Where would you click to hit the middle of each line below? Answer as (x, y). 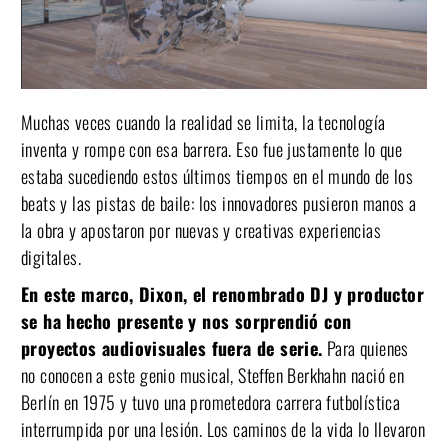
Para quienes (365, 347)
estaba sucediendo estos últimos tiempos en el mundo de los (217, 175)
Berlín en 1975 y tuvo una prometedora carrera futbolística (211, 401)
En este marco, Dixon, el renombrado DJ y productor (222, 293)
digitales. (53, 256)
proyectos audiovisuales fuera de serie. (172, 347)
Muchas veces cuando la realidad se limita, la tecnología (203, 121)
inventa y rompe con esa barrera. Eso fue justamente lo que (212, 148)
